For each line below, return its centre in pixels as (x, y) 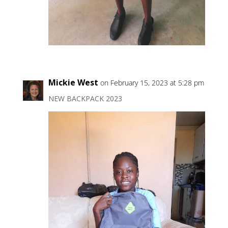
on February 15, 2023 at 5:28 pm (152, 83)
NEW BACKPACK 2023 (85, 99)
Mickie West (73, 83)
